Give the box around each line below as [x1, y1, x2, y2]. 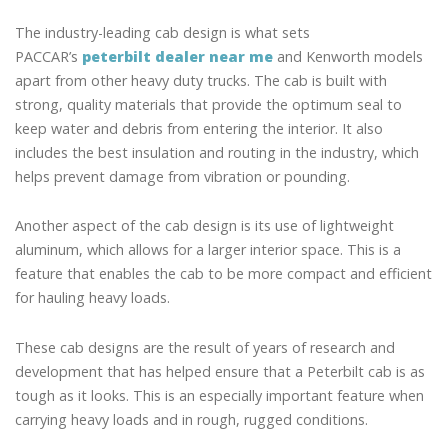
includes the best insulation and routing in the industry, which [15, 142, 419, 162]
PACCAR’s [15, 46, 82, 66]
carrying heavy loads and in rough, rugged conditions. [15, 409, 368, 429]
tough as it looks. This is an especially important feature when [15, 385, 424, 405]
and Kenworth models [273, 46, 423, 66]
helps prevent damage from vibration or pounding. [15, 166, 350, 186]
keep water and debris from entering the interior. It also [15, 118, 383, 138]
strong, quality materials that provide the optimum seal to [15, 94, 402, 114]
